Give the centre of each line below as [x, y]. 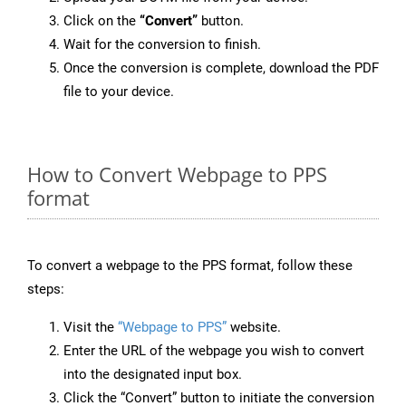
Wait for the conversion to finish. [162, 45]
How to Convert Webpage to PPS [177, 174]
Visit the [91, 328]
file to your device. [119, 92]
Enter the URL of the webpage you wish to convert [214, 351]
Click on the [101, 21]
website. [254, 328]
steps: [46, 290]
